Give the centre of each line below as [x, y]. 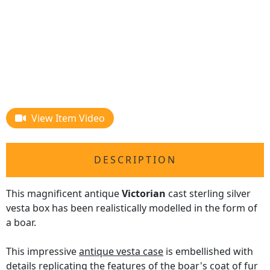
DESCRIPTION [135, 160]
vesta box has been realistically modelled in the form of [132, 208]
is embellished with [208, 252]
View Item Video [68, 118]
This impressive [42, 252]
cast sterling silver [208, 194]
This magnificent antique [64, 194]
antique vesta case [121, 252]
